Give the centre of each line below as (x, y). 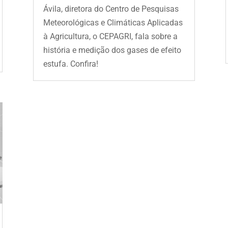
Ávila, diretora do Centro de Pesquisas (111, 9)
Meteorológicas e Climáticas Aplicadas (113, 22)
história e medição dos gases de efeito (112, 50)
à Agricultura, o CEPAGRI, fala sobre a (110, 36)
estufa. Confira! (70, 64)
